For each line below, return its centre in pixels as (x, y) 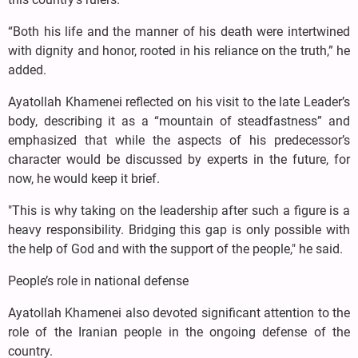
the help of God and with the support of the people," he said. (175, 249)
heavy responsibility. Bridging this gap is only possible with (179, 229)
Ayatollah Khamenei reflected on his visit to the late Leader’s (179, 101)
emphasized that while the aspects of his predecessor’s (179, 140)
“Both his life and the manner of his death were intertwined (179, 31)
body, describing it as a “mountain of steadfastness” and (179, 121)
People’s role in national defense (98, 280)
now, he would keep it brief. (84, 178)
